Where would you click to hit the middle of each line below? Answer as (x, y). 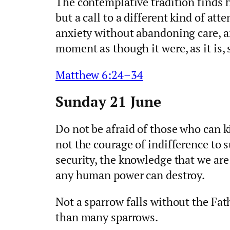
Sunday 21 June (108, 102)
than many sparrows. (107, 217)
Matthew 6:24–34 (99, 75)
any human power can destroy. (130, 175)
